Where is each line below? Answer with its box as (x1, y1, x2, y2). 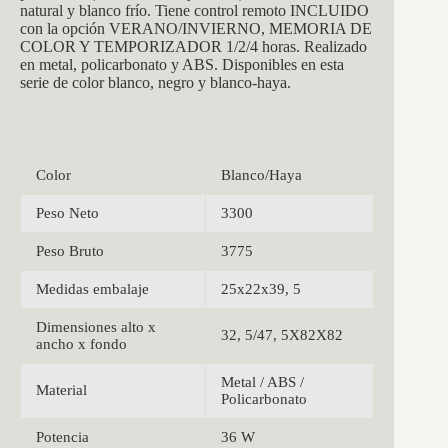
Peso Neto (36, 205, 99, 222)
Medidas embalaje (36, 281, 149, 298)
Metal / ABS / (221, 374, 304, 391)
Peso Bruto (36, 243, 104, 260)
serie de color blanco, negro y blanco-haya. (20, 74, 295, 92)
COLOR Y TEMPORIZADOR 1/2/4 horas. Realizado (20, 38, 367, 56)
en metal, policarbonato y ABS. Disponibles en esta (20, 56, 344, 74)
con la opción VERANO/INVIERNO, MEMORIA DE (20, 20, 372, 38)
